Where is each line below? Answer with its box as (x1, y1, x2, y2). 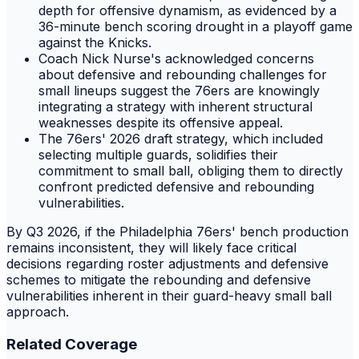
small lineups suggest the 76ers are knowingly (38, 82, 320, 99)
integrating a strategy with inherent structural (38, 98, 313, 115)
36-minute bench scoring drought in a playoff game (38, 18, 353, 34)
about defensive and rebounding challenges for (38, 66, 327, 83)
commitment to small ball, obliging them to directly (38, 162, 343, 179)
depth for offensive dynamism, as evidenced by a (38, 2, 337, 18)
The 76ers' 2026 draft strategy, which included (38, 130, 323, 147)
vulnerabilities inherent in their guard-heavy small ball (6, 287, 332, 304)
